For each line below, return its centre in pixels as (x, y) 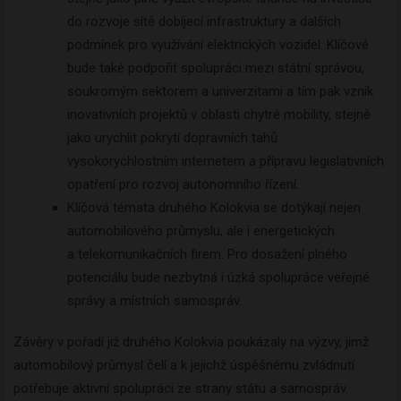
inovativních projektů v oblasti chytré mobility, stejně (219, 115)
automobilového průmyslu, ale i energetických (201, 231)
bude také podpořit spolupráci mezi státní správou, (216, 68)
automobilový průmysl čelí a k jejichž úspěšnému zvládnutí (184, 366)
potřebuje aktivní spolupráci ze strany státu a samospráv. (181, 389)
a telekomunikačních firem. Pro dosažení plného (207, 255)
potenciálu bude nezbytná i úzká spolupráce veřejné (218, 278)
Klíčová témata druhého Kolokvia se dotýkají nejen (214, 208)
